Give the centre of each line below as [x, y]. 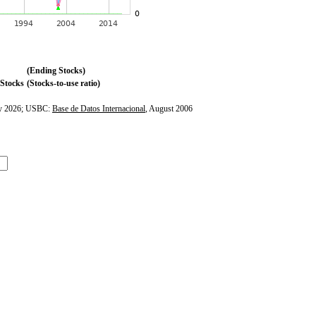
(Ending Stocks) [56, 71]
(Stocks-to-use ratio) [63, 83]
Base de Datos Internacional [99, 109]
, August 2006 [169, 109]
